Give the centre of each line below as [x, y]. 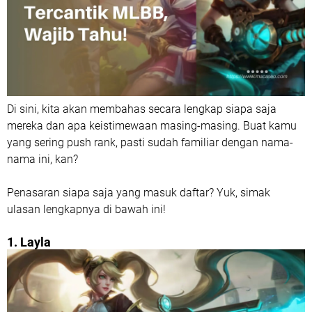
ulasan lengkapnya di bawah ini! [86, 209]
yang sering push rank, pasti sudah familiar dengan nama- [150, 142]
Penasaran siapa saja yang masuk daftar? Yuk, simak [139, 192]
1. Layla [29, 242]
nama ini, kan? [42, 159]
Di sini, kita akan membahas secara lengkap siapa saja [142, 109]
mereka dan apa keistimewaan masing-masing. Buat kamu [152, 125]
